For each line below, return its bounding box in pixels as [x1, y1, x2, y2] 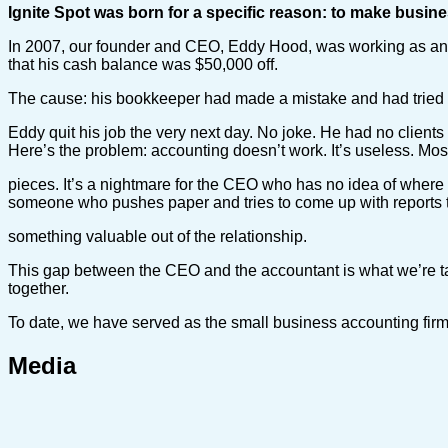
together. [8, 279, 69, 297]
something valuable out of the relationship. [8, 227, 307, 245]
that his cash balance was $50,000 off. [8, 55, 278, 73]
